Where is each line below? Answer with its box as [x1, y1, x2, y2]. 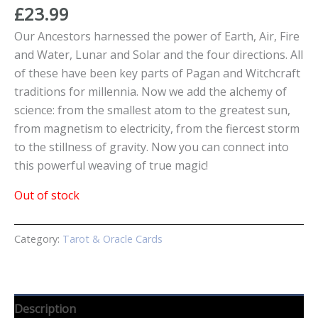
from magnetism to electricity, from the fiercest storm [14, 120, 300, 136]
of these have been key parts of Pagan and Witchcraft [14, 65, 300, 81]
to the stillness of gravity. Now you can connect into [14, 138, 289, 155]
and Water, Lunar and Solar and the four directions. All [14, 46, 303, 62]
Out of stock [14, 187, 79, 203]
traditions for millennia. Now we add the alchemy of [14, 83, 287, 99]
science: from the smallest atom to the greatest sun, [14, 102, 290, 118]
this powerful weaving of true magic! [14, 157, 208, 173]
